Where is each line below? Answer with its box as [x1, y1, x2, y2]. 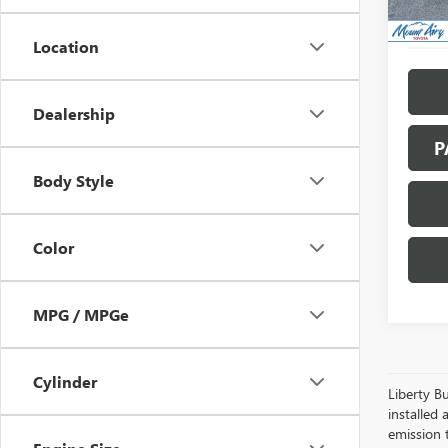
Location [33, 36, 99, 57]
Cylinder [33, 371, 97, 392]
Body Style [33, 170, 114, 191]
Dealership [33, 103, 115, 124]
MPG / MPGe [33, 304, 129, 325]
